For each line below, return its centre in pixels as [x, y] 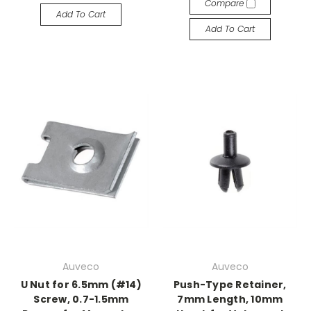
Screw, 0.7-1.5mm [81, 299]
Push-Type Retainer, [230, 285]
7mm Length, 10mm [230, 299]
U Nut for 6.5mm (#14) [81, 285]
